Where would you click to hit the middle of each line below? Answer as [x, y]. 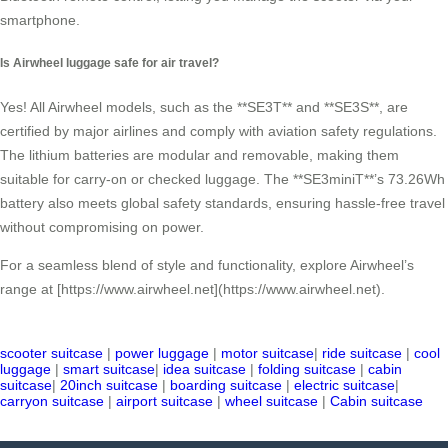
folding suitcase [307, 368]
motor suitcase [267, 352]
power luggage [162, 352]
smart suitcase [109, 368]
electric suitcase [344, 384]
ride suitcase [362, 352]
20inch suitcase [109, 384]
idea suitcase [204, 368]
